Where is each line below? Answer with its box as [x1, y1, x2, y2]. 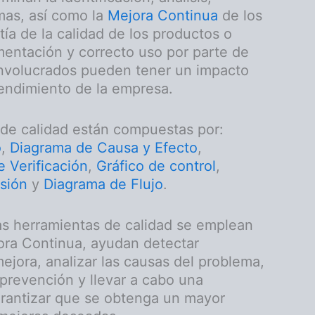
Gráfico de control [96, 157, 216, 175]
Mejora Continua [108, 7, 218, 25]
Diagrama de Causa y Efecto [10, 139, 198, 157]
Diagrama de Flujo [44, 176, 163, 193]
